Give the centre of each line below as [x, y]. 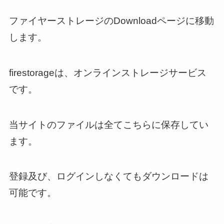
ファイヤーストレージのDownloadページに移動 [111, 21]
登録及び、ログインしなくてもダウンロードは [108, 176]
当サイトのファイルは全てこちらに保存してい [108, 124]
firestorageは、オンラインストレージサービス [107, 73]
